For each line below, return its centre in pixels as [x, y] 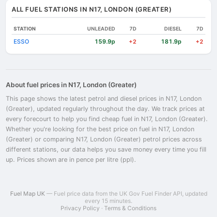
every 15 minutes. [108, 201]
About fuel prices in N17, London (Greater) [71, 85]
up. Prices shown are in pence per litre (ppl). [71, 160]
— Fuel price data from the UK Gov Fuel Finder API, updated [126, 194]
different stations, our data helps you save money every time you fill [106, 149]
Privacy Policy [80, 208]
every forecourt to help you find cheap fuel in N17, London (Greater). [107, 119]
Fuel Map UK [27, 194]
